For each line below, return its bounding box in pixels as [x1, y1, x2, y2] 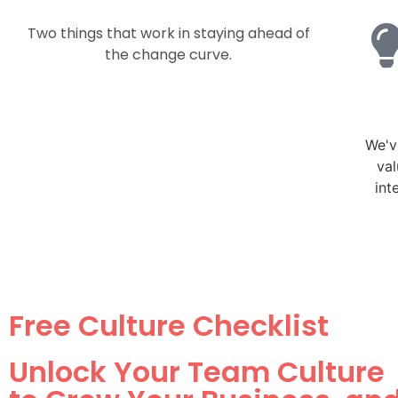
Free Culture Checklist [9, 306, 329, 346]
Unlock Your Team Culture [9, 352, 385, 393]
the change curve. [105, 44, 233, 66]
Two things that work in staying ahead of [27, 23, 310, 44]
